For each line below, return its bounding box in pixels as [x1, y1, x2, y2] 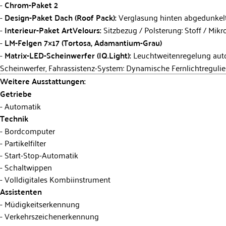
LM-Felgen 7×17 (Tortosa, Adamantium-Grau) [5, 35, 162, 50]
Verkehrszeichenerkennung [3, 208, 99, 223]
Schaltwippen [3, 159, 52, 174]
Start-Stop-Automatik [3, 147, 78, 162]
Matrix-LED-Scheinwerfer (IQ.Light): [5, 47, 131, 63]
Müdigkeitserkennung [3, 196, 80, 211]
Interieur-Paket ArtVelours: [5, 22, 101, 37]
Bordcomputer [3, 123, 55, 138]
